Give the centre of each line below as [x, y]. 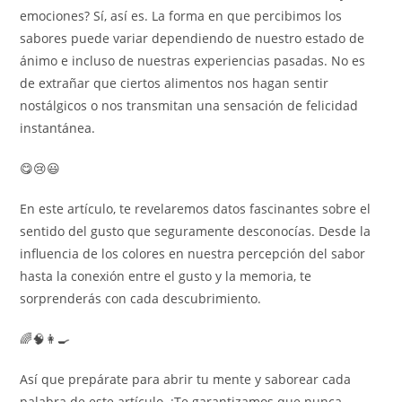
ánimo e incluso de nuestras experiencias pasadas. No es [193, 61]
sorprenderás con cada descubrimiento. [141, 298]
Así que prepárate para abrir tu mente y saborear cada [186, 379]
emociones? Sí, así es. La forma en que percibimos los [181, 16]
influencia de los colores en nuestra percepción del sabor [193, 253]
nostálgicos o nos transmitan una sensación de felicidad [189, 105]
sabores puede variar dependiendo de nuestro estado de [192, 38]
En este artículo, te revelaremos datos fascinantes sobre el [196, 209]
